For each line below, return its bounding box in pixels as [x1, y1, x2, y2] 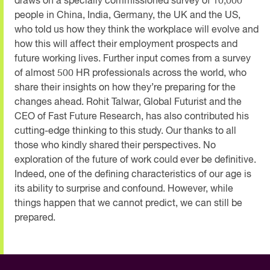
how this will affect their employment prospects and [14, 39, 237, 49]
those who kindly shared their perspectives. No [14, 140, 216, 151]
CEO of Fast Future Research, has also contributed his [14, 111, 249, 122]
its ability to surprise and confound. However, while [14, 184, 233, 194]
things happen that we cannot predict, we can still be [14, 198, 242, 209]
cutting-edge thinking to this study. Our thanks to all [14, 126, 236, 136]
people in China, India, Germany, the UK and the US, [14, 10, 240, 20]
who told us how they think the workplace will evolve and [14, 25, 259, 35]
